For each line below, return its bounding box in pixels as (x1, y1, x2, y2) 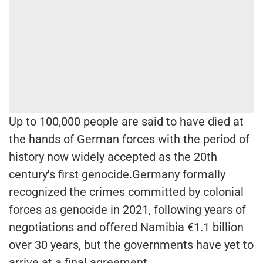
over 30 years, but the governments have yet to (9, 237, 254, 252)
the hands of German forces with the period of (9, 131, 249, 146)
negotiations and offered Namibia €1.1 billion (9, 220, 244, 234)
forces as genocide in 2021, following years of (9, 202, 246, 217)
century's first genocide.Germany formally (9, 167, 225, 181)
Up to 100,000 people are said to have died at (9, 114, 244, 129)
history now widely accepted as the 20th (9, 149, 217, 164)
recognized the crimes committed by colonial (9, 184, 244, 199)
